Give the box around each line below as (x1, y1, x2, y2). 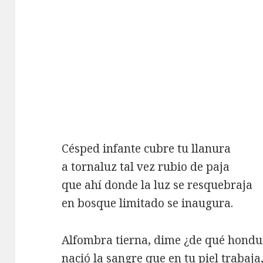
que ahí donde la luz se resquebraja (62, 177, 253, 193)
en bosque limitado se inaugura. (62, 195, 234, 211)
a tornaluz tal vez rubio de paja (62, 159, 230, 174)
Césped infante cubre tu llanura (62, 140, 231, 156)
